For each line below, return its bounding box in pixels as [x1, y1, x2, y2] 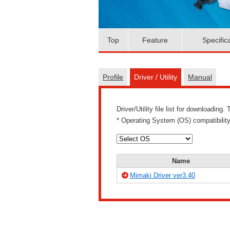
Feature [142, 35, 168, 44]
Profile [103, 73, 123, 81]
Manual [188, 73, 212, 81]
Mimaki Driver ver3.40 [130, 171, 195, 179]
